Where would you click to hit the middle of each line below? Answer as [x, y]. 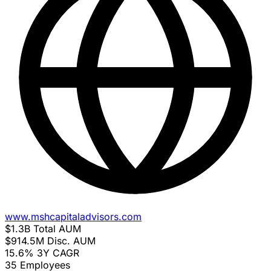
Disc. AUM [71, 241]
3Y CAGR [58, 253]
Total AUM [57, 229]
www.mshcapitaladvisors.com [73, 217]
